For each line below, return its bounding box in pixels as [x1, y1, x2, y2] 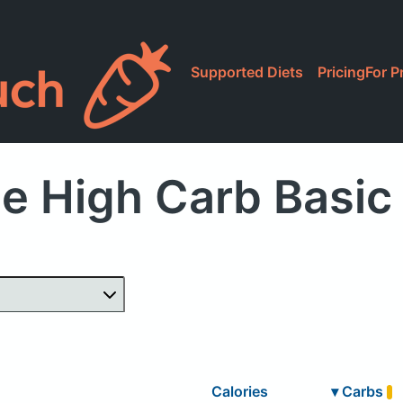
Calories [210, 381, 268, 400]
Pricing [318, 62, 365, 81]
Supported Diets [191, 62, 303, 81]
